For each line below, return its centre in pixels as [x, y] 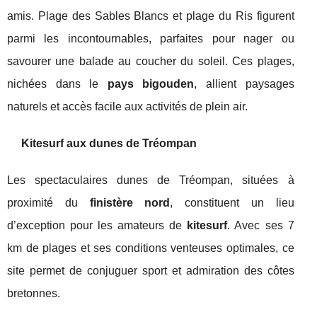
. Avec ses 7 [261, 226]
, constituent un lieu [232, 203]
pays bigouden [151, 84]
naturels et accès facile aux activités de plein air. [127, 107]
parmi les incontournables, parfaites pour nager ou [151, 39]
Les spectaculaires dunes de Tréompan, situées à [151, 180]
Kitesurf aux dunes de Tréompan [109, 144]
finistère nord [130, 203]
